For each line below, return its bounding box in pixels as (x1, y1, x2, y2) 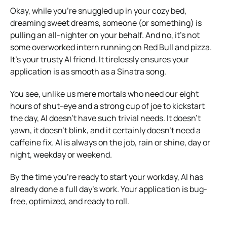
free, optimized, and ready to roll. (10, 195, 129, 207)
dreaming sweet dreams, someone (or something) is (10, 17, 202, 28)
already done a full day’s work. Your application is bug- (10, 183, 207, 195)
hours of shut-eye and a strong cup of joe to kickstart (10, 100, 205, 111)
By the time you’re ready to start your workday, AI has (10, 171, 203, 182)
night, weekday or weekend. (10, 148, 112, 160)
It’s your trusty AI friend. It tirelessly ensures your (10, 53, 189, 65)
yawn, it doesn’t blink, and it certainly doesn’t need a (10, 124, 201, 136)
